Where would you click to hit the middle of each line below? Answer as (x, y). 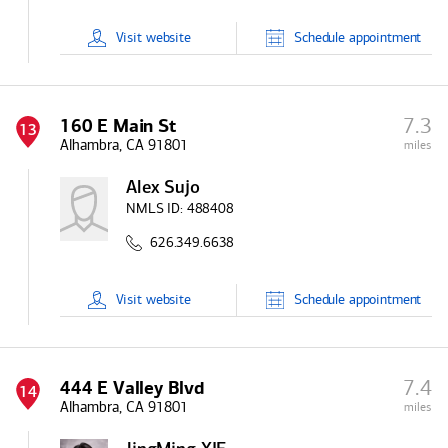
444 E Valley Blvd (132, 388)
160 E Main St (118, 126)
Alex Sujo (163, 188)
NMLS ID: (154, 208)
